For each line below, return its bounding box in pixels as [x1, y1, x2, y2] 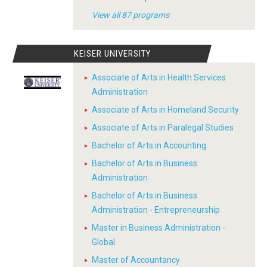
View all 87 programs [92, 10, 169, 20]
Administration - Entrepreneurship [92, 205, 220, 215]
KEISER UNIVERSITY [73, 48, 151, 59]
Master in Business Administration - [92, 223, 225, 232]
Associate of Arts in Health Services [92, 73, 226, 82]
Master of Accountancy [92, 255, 180, 265]
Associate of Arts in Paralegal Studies [92, 123, 234, 132]
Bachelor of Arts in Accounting [92, 141, 206, 150]
